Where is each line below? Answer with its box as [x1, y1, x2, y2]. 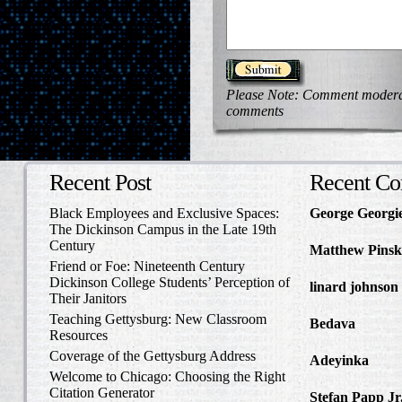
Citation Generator [49, 385, 154, 400]
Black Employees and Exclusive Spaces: [49, 205, 279, 221]
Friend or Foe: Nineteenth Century [49, 258, 245, 274]
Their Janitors [49, 291, 127, 306]
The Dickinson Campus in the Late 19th [49, 222, 276, 237]
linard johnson [310, 279, 398, 294]
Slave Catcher [310, 369, 389, 384]
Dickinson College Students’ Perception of [49, 275, 290, 290]
